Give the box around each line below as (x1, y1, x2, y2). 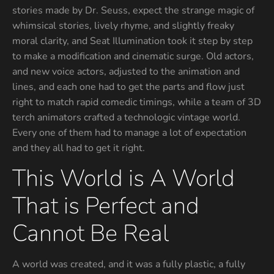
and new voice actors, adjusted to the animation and (12, 65, 240, 78)
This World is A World (12, 163, 235, 194)
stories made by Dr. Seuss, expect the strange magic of (12, 4, 254, 17)
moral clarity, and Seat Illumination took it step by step (12, 34, 253, 48)
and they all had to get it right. (12, 141, 145, 155)
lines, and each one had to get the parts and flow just (12, 80, 245, 94)
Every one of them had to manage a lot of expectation (12, 126, 246, 139)
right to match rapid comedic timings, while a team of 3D (12, 95, 261, 109)
